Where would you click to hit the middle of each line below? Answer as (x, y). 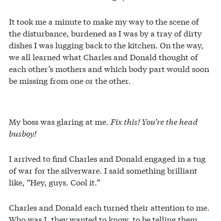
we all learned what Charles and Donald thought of (103, 56)
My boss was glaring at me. (60, 121)
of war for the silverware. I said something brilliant (103, 170)
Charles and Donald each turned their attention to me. (109, 207)
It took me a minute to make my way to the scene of (104, 21)
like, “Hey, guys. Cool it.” (55, 182)
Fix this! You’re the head (154, 121)
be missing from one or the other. (70, 80)
